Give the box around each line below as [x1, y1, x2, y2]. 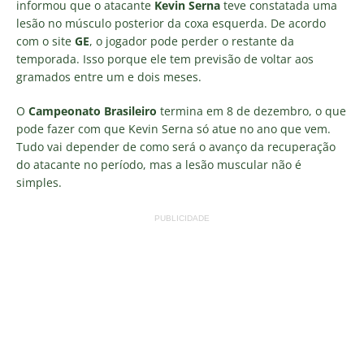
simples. [16, 175, 62, 191]
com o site [16, 33, 75, 50]
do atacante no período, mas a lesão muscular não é [16, 157, 301, 173]
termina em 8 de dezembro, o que [157, 103, 346, 119]
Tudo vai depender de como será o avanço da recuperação [16, 139, 336, 155]
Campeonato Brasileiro [25, 103, 157, 119]
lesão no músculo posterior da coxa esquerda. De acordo [16, 15, 326, 32]
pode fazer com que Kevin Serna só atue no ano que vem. [16, 121, 331, 137]
